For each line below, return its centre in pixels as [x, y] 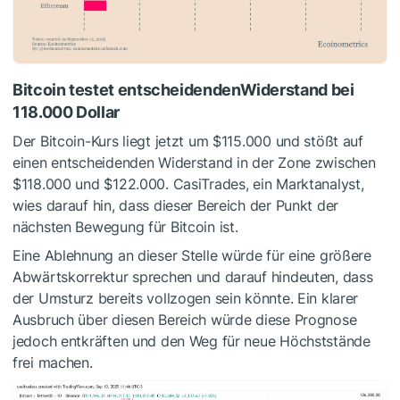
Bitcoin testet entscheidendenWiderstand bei [183, 90]
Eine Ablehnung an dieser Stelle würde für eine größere [192, 256]
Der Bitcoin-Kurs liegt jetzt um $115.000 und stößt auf [188, 142]
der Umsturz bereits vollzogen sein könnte [151, 299]
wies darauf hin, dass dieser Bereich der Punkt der [176, 206]
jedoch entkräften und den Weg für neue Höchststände [192, 342]
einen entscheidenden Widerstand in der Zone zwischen [194, 163]
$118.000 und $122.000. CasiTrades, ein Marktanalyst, [188, 184]
